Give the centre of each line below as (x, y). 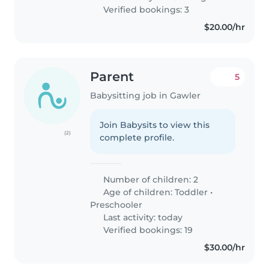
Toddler (192, 192)
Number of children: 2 (150, 180)
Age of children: (138, 192)
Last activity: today (142, 218)
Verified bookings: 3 (145, 10)
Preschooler (116, 205)
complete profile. (137, 138)
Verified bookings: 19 (147, 230)
